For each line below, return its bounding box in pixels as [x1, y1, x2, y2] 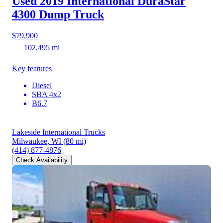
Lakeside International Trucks [12, 128, 105, 137]
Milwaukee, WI [12, 137, 61, 146]
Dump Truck [39, 8, 104, 21]
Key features [12, 64, 52, 73]
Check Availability [16, 156, 68, 164]
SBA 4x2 [32, 90, 61, 99]
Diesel [32, 81, 52, 90]
